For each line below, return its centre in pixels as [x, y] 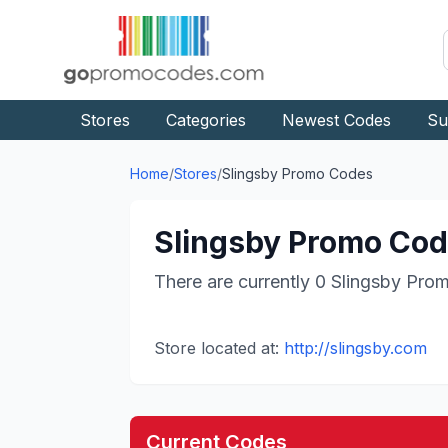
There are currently [234, 281]
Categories [206, 119]
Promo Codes [325, 173]
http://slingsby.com [355, 347]
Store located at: [216, 347]
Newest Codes [336, 119]
